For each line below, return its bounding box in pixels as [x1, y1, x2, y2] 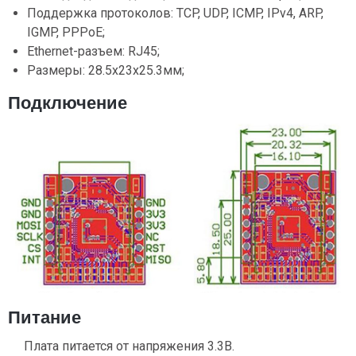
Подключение [8, 93, 127, 113]
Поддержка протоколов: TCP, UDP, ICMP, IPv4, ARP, [27, 6, 323, 21]
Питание [8, 307, 81, 327]
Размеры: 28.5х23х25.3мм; [27, 63, 184, 78]
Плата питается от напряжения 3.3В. [24, 338, 234, 354]
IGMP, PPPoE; [27, 25, 105, 40]
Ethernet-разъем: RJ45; [27, 44, 160, 59]
